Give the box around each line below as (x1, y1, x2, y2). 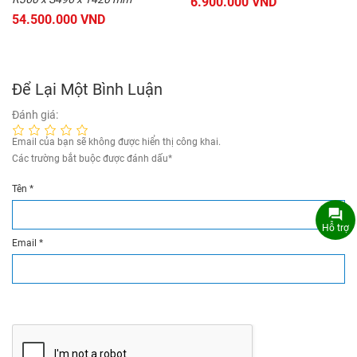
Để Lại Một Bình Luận (12, 80, 163, 100)
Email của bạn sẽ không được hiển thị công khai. (12, 136, 221, 148)
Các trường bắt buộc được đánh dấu (12, 153, 168, 165)
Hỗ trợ (321, 222, 349, 233)
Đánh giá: (12, 108, 58, 122)
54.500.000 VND (12, 12, 105, 28)
